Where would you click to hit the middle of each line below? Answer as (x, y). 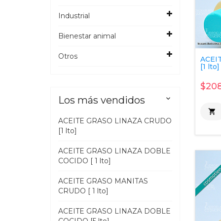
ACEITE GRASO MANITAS (103, 181)
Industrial (74, 16)
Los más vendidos (102, 100)
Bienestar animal (87, 36)
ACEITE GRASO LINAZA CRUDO (115, 121)
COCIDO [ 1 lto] (85, 161)
